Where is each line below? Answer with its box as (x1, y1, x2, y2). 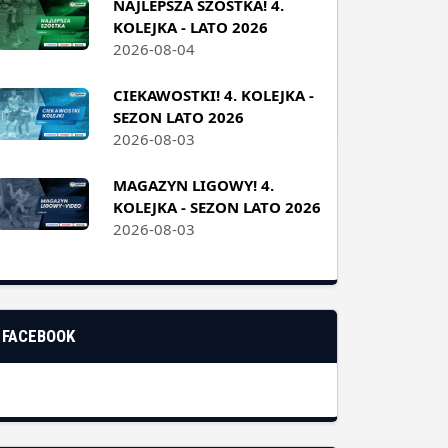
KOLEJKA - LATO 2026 (112, 14, 268, 35)
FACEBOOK (2, 323, 76, 344)
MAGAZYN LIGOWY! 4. (112, 172, 274, 193)
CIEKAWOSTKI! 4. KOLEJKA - (112, 82, 314, 103)
